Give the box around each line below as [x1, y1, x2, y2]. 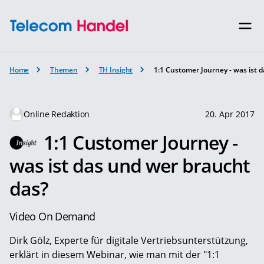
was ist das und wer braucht [9, 152, 250, 178]
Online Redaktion [24, 108, 90, 120]
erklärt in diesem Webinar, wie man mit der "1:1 [9, 247, 220, 261]
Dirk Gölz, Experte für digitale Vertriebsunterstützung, [9, 233, 248, 247]
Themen [50, 64, 78, 75]
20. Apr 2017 [205, 108, 255, 120]
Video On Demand [9, 209, 95, 223]
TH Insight [98, 64, 133, 75]
